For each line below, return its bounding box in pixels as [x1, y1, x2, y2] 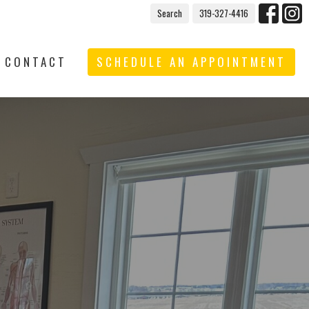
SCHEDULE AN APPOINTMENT [97, 52, 286, 70]
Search [157, 6, 182, 20]
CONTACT [5, 52, 67, 70]
